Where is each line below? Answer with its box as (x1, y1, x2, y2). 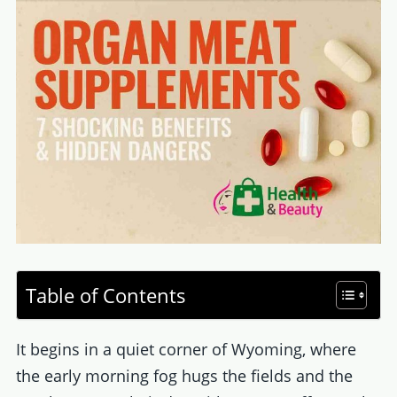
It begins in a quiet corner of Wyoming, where (15, 338, 356, 360)
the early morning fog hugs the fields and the (15, 364, 353, 386)
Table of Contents (26, 282, 186, 308)
